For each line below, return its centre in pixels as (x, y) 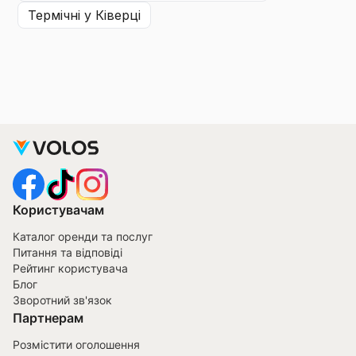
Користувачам (58, 210)
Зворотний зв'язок (62, 300)
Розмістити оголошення (76, 345)
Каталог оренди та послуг (83, 237)
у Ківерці (110, 15)
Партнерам (48, 318)
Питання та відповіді (68, 253)
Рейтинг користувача (70, 269)
